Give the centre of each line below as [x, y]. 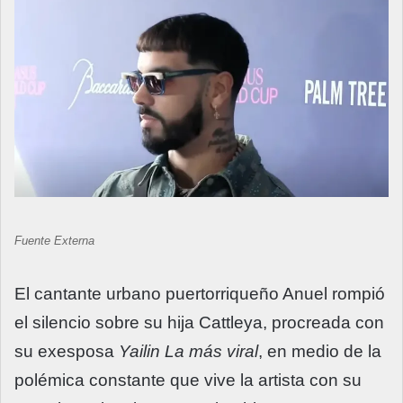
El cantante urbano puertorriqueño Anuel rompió [200, 294]
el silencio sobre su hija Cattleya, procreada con [199, 323]
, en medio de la [320, 352]
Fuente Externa [54, 241]
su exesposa [67, 352]
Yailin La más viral [188, 352]
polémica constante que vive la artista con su [188, 381]
